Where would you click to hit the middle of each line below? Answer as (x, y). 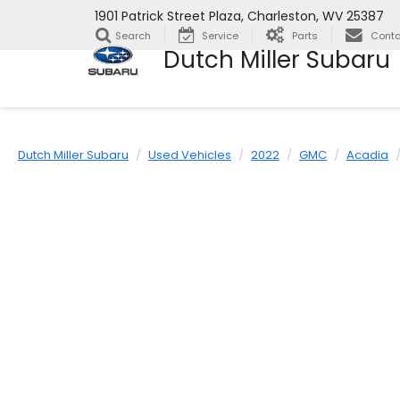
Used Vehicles (190, 155)
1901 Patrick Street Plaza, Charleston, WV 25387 (239, 17)
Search (133, 36)
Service (220, 36)
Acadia (367, 155)
